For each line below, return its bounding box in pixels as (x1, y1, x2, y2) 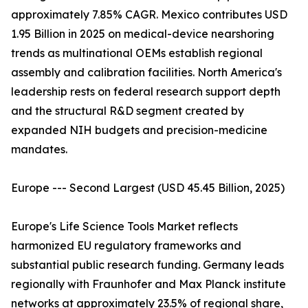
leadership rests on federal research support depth (11, 85, 280, 99)
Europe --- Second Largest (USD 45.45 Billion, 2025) (11, 181, 285, 195)
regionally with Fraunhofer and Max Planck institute (11, 277, 286, 291)
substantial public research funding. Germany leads (11, 258, 284, 272)
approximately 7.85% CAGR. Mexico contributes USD (11, 8, 287, 22)
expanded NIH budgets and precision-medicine (11, 123, 267, 137)
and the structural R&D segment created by (11, 104, 244, 118)
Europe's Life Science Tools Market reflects (11, 219, 238, 234)
